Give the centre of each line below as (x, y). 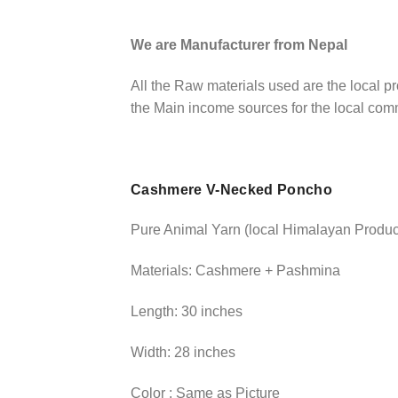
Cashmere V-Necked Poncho (231, 189)
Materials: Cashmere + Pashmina (235, 271)
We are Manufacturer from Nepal (239, 45)
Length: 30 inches (187, 312)
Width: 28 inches (183, 352)
